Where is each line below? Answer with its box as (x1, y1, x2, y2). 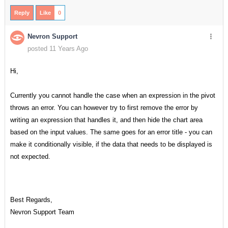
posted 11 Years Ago (27, 45, 88, 52)
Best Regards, (10, 196, 52, 204)
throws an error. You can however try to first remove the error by (10, 104, 198, 111)
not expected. (10, 153, 52, 160)
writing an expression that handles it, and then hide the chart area (10, 116, 203, 124)
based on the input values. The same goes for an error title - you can (10, 128, 212, 136)
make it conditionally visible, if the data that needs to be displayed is (10, 140, 212, 148)
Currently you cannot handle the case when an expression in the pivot (10, 92, 215, 99)
